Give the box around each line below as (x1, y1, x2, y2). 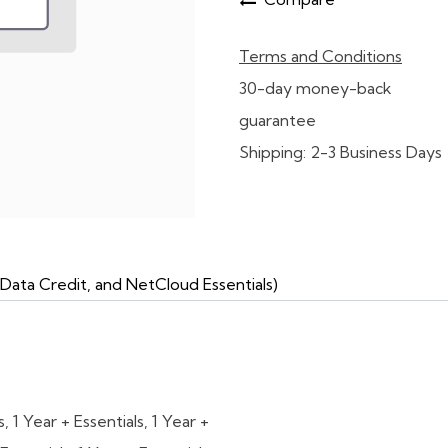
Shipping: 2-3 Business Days (239, 142, 442, 162)
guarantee (239, 110, 316, 130)
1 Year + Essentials (13, 411, 144, 431)
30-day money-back (239, 78, 392, 98)
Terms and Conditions (239, 46, 402, 66)
